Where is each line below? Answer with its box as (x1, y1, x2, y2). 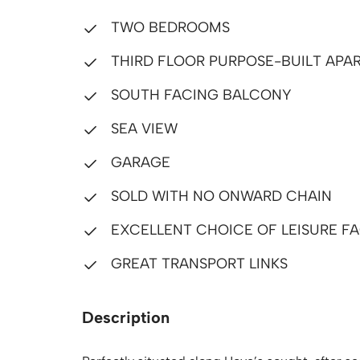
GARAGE (107, 153, 170, 171)
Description (82, 308, 170, 327)
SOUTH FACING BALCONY (107, 86, 292, 104)
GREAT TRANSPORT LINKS (107, 255, 288, 272)
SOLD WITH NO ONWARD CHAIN (107, 187, 332, 205)
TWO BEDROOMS (107, 18, 230, 36)
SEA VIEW (107, 120, 178, 137)
